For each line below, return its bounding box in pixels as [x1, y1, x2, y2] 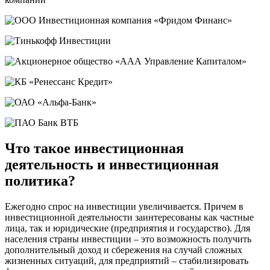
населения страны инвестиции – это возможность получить [5, 233, 251, 244]
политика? [5, 172, 75, 189]
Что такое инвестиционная [5, 140, 184, 156]
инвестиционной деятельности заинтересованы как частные [5, 212, 254, 222]
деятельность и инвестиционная [5, 156, 219, 172]
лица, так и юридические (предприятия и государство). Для [5, 222, 250, 233]
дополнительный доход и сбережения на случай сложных [5, 244, 242, 255]
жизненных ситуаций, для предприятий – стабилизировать [5, 255, 248, 266]
